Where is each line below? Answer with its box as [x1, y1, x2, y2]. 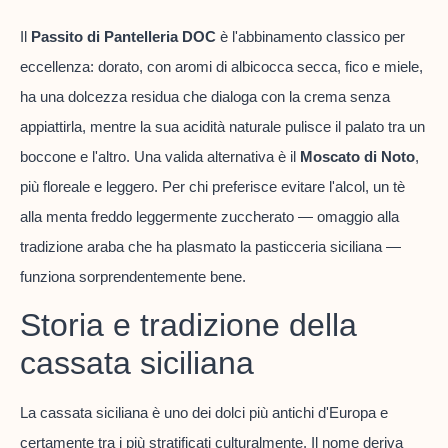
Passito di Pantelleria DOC [31, 27, 216, 45]
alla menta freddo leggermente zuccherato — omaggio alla [20, 207, 399, 225]
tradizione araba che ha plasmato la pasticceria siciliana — [20, 237, 401, 255]
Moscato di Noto [300, 147, 415, 165]
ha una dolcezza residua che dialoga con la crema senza [20, 87, 390, 105]
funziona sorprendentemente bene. [20, 267, 246, 285]
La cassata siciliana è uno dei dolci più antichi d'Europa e [20, 404, 388, 422]
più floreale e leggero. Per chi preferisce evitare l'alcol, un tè [20, 177, 405, 195]
